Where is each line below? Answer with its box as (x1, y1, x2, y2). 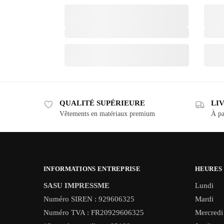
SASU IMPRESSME (43, 181, 109, 189)
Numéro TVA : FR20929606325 (43, 208, 144, 216)
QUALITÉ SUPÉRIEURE (59, 98, 145, 107)
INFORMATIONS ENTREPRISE (43, 165, 140, 173)
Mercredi (194, 208, 223, 216)
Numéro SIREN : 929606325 (43, 194, 134, 203)
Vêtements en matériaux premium (59, 109, 155, 117)
